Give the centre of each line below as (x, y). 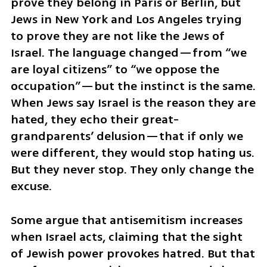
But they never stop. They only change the (132, 170)
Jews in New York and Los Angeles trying (126, 20)
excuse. (31, 187)
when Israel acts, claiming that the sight (126, 237)
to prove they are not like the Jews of (117, 36)
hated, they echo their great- (94, 120)
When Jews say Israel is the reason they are (133, 103)
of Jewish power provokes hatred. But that (133, 254)
